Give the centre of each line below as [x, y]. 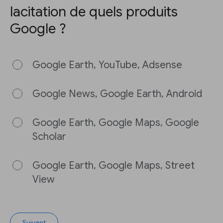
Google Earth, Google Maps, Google [116, 123]
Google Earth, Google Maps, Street [113, 166]
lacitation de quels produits [94, 12]
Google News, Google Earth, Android [117, 94]
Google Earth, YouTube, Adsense [107, 65]
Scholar [49, 137]
